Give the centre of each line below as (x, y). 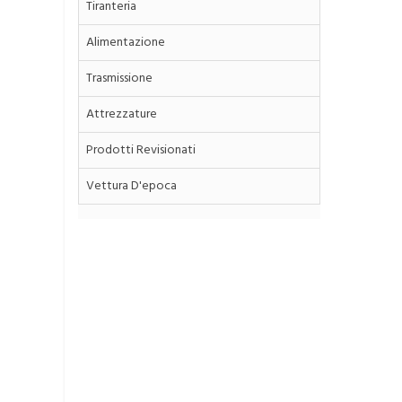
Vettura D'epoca (131, 186)
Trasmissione (119, 79)
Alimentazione (126, 43)
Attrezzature (122, 114)
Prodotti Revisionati (141, 150)
